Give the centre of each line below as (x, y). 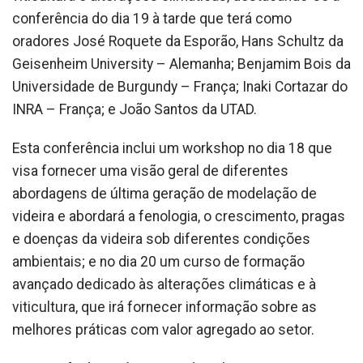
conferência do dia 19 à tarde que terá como (152, 18)
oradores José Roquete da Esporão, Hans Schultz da (178, 41)
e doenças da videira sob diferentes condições (161, 239)
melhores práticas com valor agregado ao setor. (163, 329)
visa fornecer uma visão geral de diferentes (150, 171)
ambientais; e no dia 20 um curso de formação (158, 261)
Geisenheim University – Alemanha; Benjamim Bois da (181, 64)
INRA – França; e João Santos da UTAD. (135, 109)
